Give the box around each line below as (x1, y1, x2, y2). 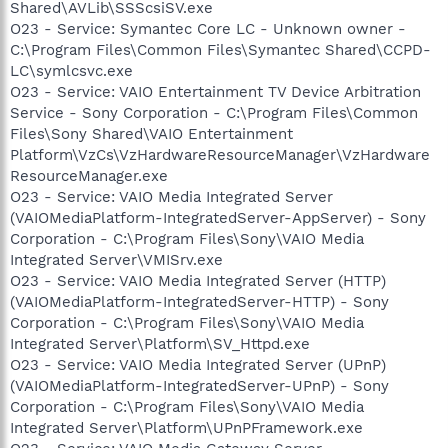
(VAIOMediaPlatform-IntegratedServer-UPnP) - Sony (10, 376, 389, 395)
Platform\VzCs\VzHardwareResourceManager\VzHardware (10, 145, 430, 164)
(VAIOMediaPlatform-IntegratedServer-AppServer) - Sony (10, 208, 426, 227)
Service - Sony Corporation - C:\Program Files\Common (10, 103, 418, 122)
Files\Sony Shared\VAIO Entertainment (10, 124, 293, 143)
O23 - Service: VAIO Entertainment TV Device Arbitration (10, 82, 421, 101)
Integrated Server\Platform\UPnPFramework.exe (10, 418, 363, 437)
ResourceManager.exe (10, 166, 168, 185)
